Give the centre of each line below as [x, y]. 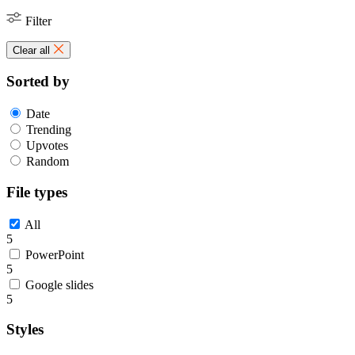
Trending [49, 130]
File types [37, 192]
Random [48, 162]
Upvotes [47, 146]
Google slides [59, 284]
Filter [37, 21]
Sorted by [38, 82]
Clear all [33, 50]
